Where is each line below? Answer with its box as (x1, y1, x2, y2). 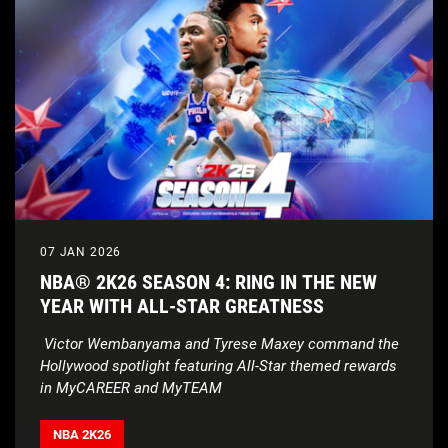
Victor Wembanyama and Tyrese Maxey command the (40, 335, 399, 354)
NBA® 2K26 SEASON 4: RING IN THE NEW (40, 270, 377, 295)
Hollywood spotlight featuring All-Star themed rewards (40, 357, 397, 376)
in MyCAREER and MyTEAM (40, 379, 222, 398)
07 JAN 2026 (40, 245, 122, 260)
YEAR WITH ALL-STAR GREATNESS (40, 294, 324, 319)
